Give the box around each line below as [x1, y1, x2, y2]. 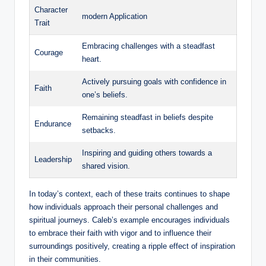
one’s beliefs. [82, 90, 128, 100]
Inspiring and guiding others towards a [82, 148, 212, 158]
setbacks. [82, 126, 116, 135]
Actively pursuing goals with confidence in [82, 77, 226, 87]
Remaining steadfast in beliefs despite [82, 113, 213, 122]
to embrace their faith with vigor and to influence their [29, 229, 211, 238]
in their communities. [29, 255, 101, 264]
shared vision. [82, 161, 130, 171]
